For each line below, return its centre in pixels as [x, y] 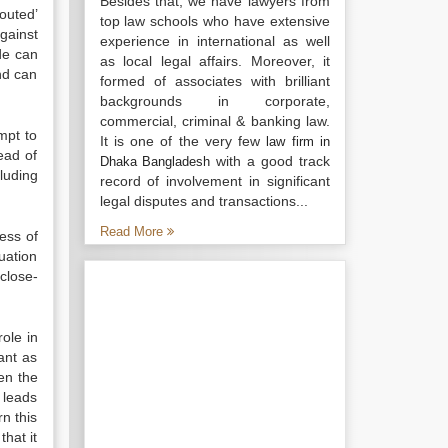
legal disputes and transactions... [203, 201]
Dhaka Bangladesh [155, 161]
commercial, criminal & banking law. [214, 121]
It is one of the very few [183, 141]
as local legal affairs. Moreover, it [214, 61]
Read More [133, 231]
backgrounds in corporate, [214, 101]
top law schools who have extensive [214, 21]
